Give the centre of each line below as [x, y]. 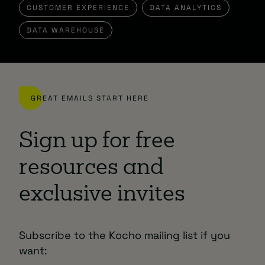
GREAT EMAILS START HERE [90, 98]
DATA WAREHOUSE [66, 30]
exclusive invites [102, 195]
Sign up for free [97, 142]
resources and [91, 169]
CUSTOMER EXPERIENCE [78, 7]
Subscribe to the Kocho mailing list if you [125, 235]
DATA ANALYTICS [186, 7]
